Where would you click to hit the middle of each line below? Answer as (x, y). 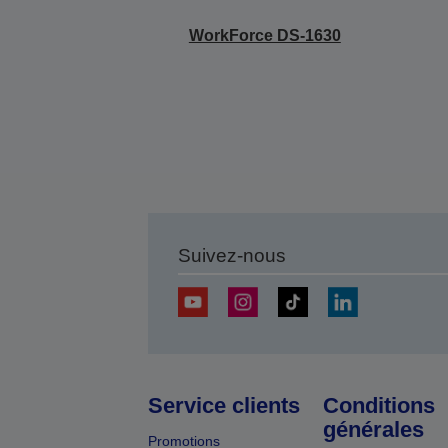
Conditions (378, 405)
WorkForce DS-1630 (264, 35)
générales (373, 429)
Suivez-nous (231, 255)
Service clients (223, 405)
